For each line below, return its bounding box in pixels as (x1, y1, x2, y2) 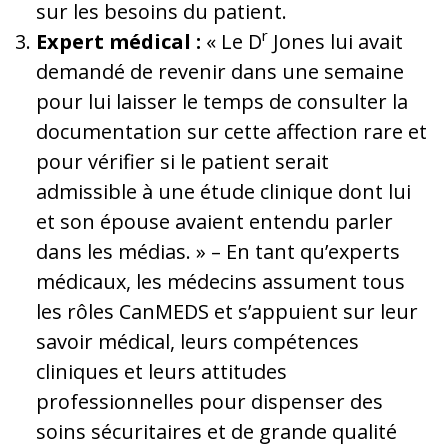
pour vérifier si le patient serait (36, 147, 329, 175)
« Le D (201, 27, 262, 55)
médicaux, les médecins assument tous (36, 267, 405, 295)
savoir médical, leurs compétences (36, 327, 359, 355)
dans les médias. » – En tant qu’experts (36, 237, 400, 265)
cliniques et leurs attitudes (36, 357, 287, 385)
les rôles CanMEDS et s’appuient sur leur (36, 297, 418, 325)
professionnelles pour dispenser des (36, 387, 383, 415)
